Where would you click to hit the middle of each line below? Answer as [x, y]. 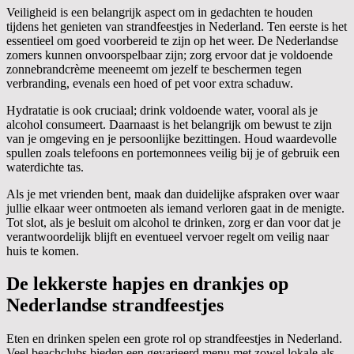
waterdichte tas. [45, 167]
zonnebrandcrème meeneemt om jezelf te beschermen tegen [154, 69]
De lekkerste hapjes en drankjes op [147, 284]
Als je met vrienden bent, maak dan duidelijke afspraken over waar [173, 194]
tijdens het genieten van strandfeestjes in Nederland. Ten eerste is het [177, 26]
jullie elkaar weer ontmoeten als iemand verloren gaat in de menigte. [175, 208]
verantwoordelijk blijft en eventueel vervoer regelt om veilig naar [168, 236]
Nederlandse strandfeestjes [115, 305]
